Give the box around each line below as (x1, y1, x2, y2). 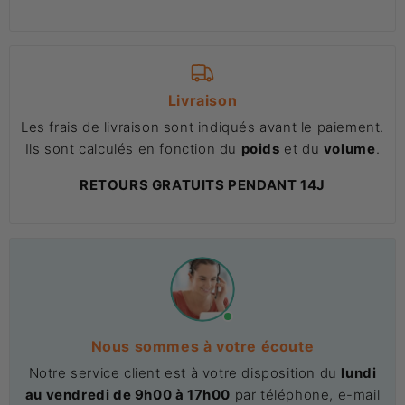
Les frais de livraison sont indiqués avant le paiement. (21, 118, 385, 137)
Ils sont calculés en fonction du (24, 140, 241, 158)
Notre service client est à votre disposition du (28, 364, 342, 382)
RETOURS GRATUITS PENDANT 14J (80, 176, 325, 194)
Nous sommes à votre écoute (90, 337, 315, 356)
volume (323, 140, 376, 158)
